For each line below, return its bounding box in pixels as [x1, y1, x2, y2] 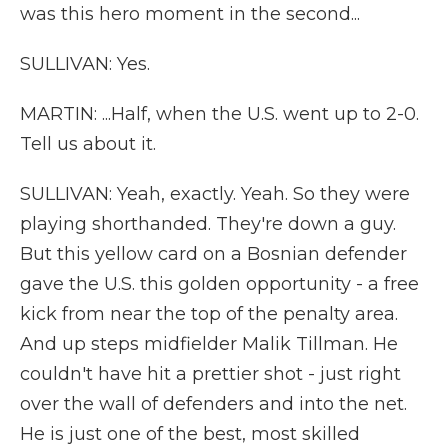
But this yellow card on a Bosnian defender [20, 243, 407, 265]
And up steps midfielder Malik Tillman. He [20, 333, 398, 355]
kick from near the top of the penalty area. [20, 303, 398, 325]
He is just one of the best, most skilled [20, 423, 360, 445]
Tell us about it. [20, 133, 156, 155]
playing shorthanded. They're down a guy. [20, 213, 396, 235]
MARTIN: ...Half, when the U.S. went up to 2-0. [20, 103, 419, 125]
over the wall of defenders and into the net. [20, 393, 407, 415]
